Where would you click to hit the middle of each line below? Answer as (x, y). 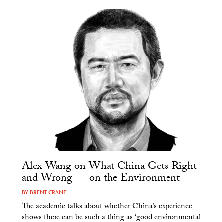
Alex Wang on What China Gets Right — (116, 167)
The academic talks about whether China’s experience (107, 207)
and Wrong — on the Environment (101, 179)
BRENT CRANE (48, 192)
